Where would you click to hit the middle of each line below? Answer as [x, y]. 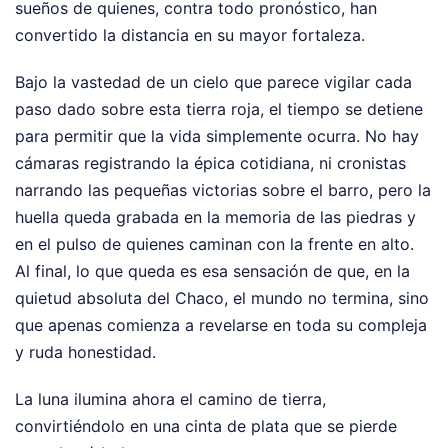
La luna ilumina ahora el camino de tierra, [170, 398]
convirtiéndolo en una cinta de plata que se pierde [206, 425]
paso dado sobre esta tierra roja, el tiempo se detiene [219, 108]
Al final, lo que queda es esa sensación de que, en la [212, 270]
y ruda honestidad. [85, 351]
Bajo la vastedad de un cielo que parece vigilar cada [213, 81]
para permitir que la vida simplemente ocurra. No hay [217, 135]
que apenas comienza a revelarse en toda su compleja [221, 324]
